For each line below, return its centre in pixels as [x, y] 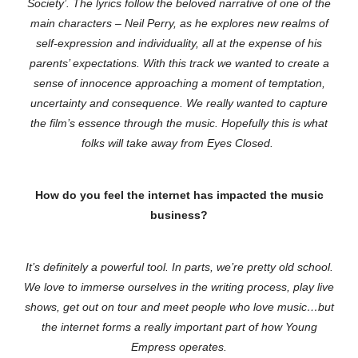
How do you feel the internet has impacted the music [179, 195]
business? [179, 215]
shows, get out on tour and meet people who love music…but [179, 307]
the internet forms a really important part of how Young [179, 327]
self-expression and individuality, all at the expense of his [179, 44]
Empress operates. [179, 347]
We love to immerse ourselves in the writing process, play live [179, 287]
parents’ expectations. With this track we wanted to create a [179, 64]
